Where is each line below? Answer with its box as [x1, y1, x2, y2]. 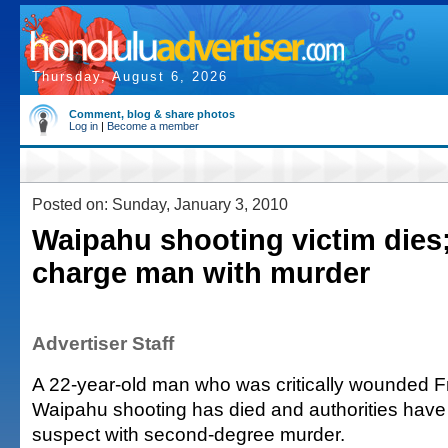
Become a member [107, 120, 199, 132]
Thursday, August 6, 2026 [32, 69, 228, 84]
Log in [69, 120, 98, 132]
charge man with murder [32, 257, 370, 289]
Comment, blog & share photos [69, 108, 235, 120]
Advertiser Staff [32, 332, 174, 354]
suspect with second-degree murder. [32, 423, 345, 445]
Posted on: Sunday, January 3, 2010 [32, 195, 288, 213]
